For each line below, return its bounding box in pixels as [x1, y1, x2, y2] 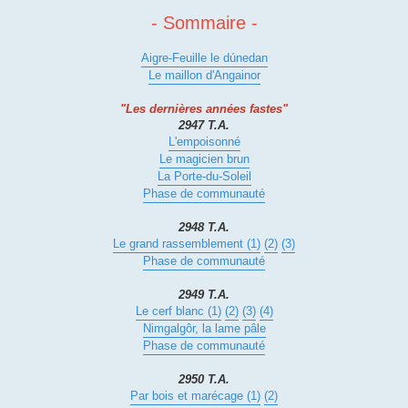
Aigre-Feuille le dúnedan [140, 51, 268, 66]
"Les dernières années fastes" [120, 102, 288, 117]
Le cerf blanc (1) [135, 304, 221, 319]
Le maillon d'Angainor [148, 68, 260, 83]
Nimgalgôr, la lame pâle [142, 321, 266, 336]
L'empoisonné [168, 135, 240, 149]
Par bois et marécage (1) [130, 389, 260, 403]
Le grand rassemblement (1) [113, 237, 260, 251]
